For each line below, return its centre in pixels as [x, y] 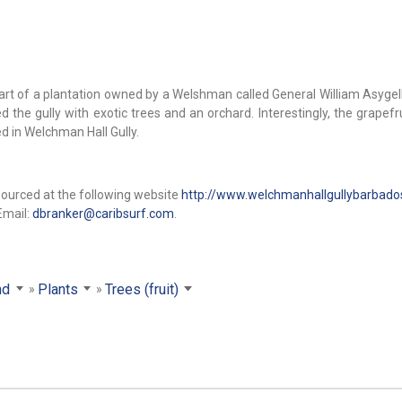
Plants [57, 289]
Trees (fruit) [141, 289]
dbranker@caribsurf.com [103, 214]
